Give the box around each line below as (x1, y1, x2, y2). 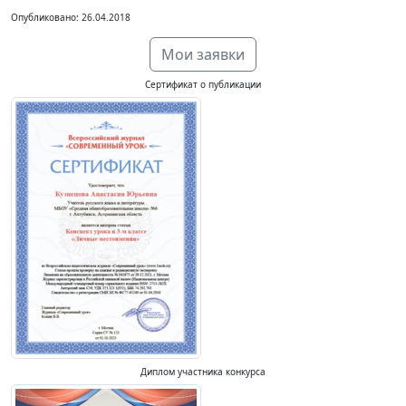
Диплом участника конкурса (140, 365, 266, 378)
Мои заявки (161, 44, 245, 64)
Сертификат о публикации (145, 78, 261, 91)
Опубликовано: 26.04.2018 (11, 11, 130, 24)
